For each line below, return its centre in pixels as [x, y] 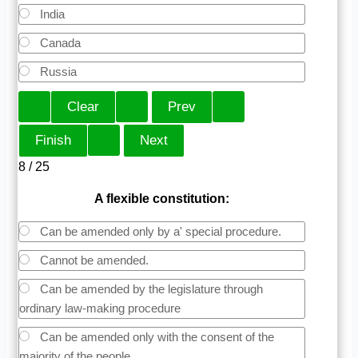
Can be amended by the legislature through [150, 288]
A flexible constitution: [162, 198]
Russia [57, 71]
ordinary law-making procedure [100, 308]
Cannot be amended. [93, 260]
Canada [59, 42]
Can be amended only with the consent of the [156, 336]
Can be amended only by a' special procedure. [159, 231]
